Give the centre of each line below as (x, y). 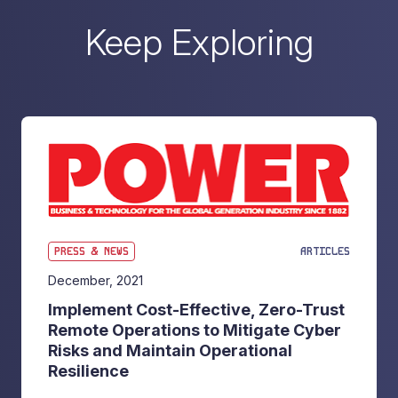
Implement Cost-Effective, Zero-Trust (196, 310)
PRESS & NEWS (91, 252)
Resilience (88, 371)
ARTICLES (326, 252)
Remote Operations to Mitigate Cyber (194, 330)
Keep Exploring (199, 43)
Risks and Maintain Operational (170, 351)
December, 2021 (95, 281)
